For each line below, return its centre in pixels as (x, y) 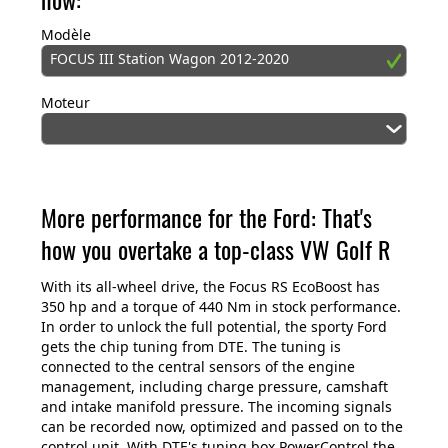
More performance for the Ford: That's (206, 217)
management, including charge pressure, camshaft (214, 387)
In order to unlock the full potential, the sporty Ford (214, 327)
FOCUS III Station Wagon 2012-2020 (169, 59)
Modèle (66, 35)
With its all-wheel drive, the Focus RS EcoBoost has (210, 287)
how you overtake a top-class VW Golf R (215, 249)
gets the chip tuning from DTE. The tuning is (191, 347)
